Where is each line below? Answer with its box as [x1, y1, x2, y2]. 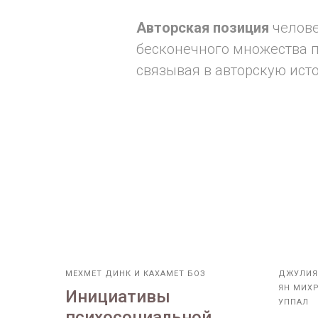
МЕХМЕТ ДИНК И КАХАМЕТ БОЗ [65, 269, 206, 279]
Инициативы [65, 287, 170, 307]
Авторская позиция [136, 19, 273, 37]
